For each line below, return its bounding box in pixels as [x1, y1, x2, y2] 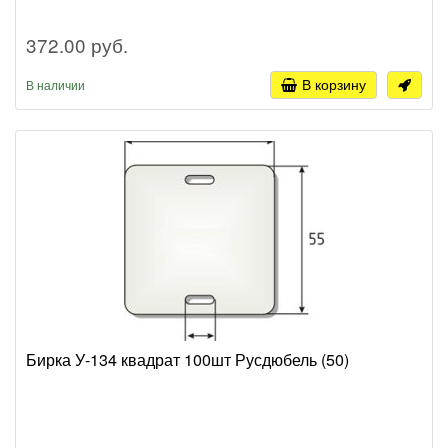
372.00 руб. [26, 31, 128, 59]
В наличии [26, 76, 85, 94]
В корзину [302, 74, 366, 95]
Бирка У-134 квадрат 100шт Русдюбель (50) [26, 348, 349, 372]
